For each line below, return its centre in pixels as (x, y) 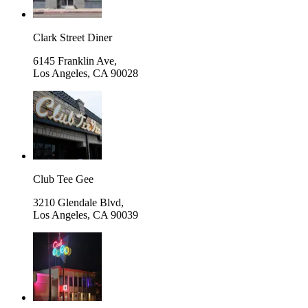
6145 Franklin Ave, (75, 60)
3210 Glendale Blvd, (78, 202)
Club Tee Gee (63, 179)
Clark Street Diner (73, 37)
